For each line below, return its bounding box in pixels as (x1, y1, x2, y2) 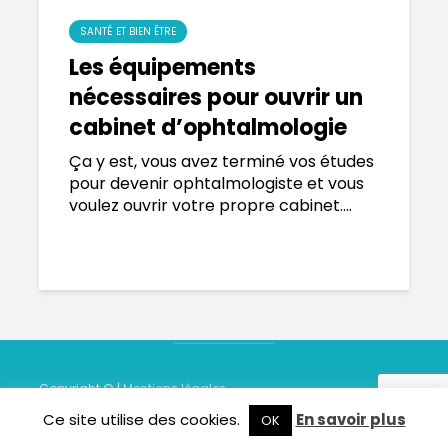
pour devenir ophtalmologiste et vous (69, 172, 364, 195)
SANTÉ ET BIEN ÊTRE (80, 24, 176, 39)
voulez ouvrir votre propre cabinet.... (69, 194, 352, 217)
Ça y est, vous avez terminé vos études (69, 150, 374, 173)
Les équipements (69, 52, 256, 83)
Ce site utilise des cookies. (42, 409, 244, 430)
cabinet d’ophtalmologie (69, 112, 347, 143)
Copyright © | (39, 380, 123, 397)
